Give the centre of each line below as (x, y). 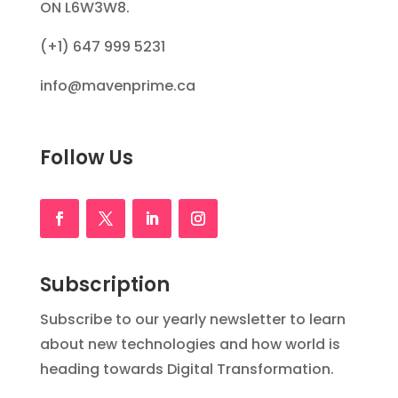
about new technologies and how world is (190, 344)
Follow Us (86, 158)
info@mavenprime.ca (117, 86)
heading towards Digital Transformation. (187, 369)
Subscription (104, 285)
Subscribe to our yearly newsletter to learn (192, 319)
